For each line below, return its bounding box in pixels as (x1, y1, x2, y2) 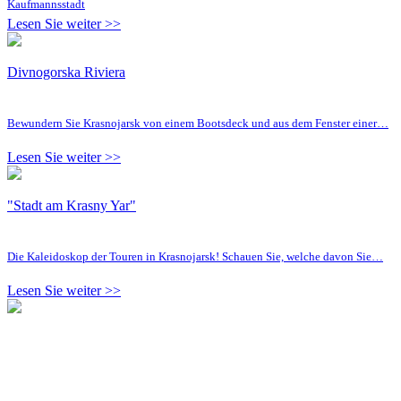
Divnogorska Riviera (7, 64, 125, 80)
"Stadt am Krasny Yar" (7, 197, 136, 213)
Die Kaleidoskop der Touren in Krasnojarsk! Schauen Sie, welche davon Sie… (7, 249, 383, 263)
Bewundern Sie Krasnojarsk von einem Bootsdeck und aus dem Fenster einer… (7, 115, 388, 130)
